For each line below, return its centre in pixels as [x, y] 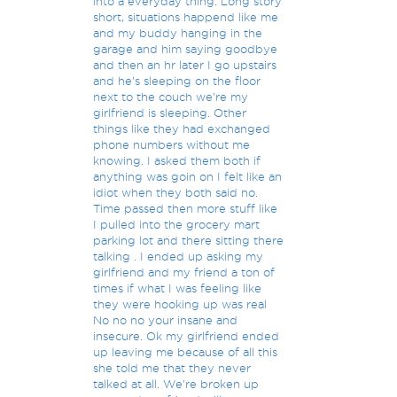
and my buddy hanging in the [178, 33]
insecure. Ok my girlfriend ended [187, 336]
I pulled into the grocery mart [177, 224]
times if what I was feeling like [178, 288]
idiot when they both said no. [176, 192]
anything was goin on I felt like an [188, 176]
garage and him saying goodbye [186, 49]
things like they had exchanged [182, 128]
